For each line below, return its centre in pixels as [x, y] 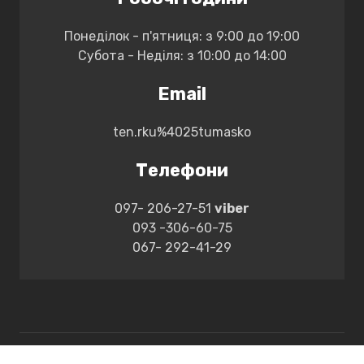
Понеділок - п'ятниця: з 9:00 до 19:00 [182, 36]
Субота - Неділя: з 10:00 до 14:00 [182, 55]
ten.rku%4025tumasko [182, 132]
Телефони [182, 170]
